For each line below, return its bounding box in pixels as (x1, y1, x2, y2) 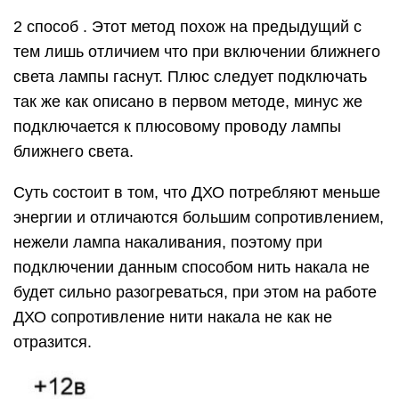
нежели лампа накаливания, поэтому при (13, 232, 322, 251)
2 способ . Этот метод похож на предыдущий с (13, 17, 362, 36)
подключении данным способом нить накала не (13, 257, 370, 276)
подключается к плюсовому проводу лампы (13, 117, 341, 135)
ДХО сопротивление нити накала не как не (13, 307, 332, 326)
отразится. (13, 332, 92, 351)
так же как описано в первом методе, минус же (13, 92, 362, 110)
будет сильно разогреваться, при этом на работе (13, 282, 377, 301)
